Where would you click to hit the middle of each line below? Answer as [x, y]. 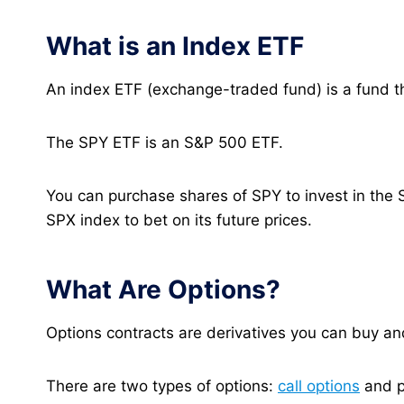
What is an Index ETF [175, 46]
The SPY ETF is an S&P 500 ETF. [165, 142]
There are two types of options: [162, 386]
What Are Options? [163, 289]
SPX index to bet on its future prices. [179, 220]
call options [319, 386]
